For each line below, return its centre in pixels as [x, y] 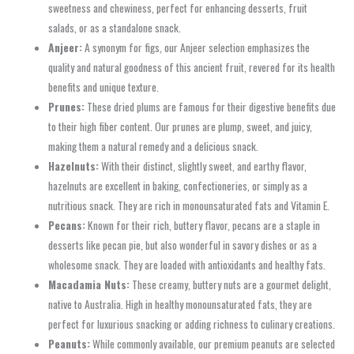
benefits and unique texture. [104, 87]
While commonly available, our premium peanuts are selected [213, 343]
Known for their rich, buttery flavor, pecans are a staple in [203, 225]
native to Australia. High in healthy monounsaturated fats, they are [181, 304]
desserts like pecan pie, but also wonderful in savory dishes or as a [183, 245]
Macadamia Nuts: [89, 284]
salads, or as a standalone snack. [115, 27]
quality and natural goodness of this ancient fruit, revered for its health [192, 67]
